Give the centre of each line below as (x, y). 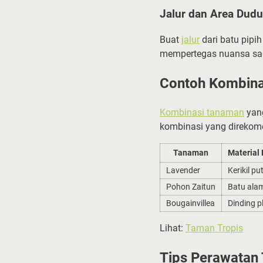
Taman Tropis (214, 228)
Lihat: (173, 228)
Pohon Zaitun (191, 187)
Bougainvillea (190, 203)
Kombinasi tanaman (202, 113)
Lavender (183, 171)
